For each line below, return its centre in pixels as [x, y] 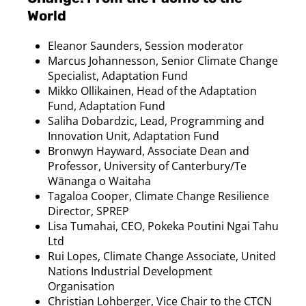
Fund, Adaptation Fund [107, 106]
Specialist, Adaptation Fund [118, 75]
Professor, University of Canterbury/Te [147, 166]
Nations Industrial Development [130, 271]
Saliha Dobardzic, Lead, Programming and [156, 121]
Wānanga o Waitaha [99, 181]
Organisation [81, 286]
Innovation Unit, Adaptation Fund [134, 136]
